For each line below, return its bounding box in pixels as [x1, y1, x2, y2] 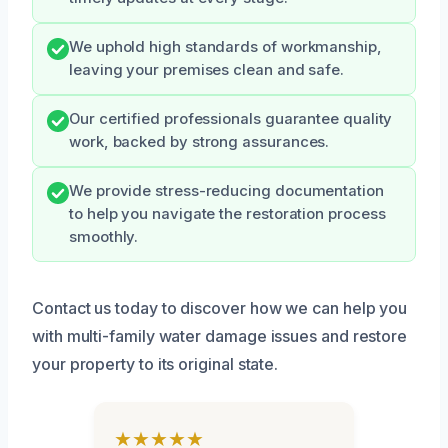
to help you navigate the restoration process [69, 204, 386, 223]
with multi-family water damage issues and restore [32, 325, 408, 346]
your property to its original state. [32, 353, 279, 374]
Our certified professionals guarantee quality [69, 109, 393, 128]
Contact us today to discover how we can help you [32, 297, 408, 318]
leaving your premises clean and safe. [69, 60, 345, 79]
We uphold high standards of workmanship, [69, 37, 382, 56]
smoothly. [69, 227, 139, 246]
